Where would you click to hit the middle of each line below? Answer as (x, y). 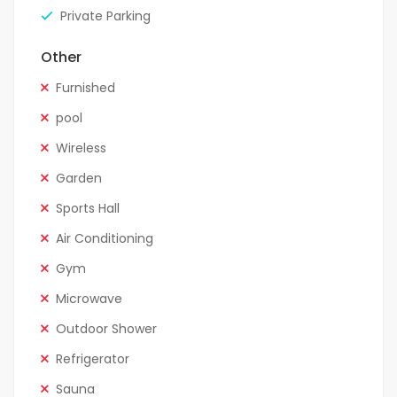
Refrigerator (93, 359)
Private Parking (105, 16)
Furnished (86, 88)
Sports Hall (88, 209)
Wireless (81, 148)
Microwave (89, 299)
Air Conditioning (105, 239)
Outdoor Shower (106, 329)
